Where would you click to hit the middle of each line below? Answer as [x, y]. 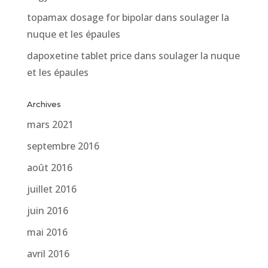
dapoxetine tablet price [79, 55]
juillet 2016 [51, 189]
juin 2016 [47, 210]
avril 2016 [48, 253]
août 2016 [49, 167]
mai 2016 [47, 232]
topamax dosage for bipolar [89, 17]
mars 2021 [50, 124]
